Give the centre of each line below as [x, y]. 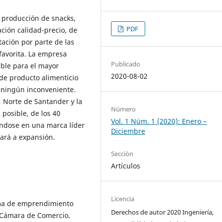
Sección [122, 153]
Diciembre [128, 131]
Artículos [126, 166]
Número [124, 109]
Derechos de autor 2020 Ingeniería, [163, 212]
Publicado [126, 64]
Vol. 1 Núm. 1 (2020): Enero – [159, 121]
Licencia [123, 198]
